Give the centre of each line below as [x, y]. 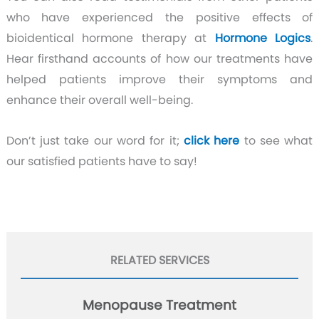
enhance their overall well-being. [99, 100]
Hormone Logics [263, 38]
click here [212, 140]
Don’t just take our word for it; [95, 140]
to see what [276, 140]
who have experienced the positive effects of [159, 17]
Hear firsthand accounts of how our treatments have [159, 58]
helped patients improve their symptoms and [159, 79]
